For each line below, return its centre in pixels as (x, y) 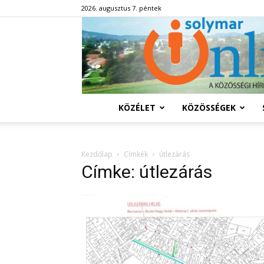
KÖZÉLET (137, 108)
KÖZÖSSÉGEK (209, 108)
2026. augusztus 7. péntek (121, 8)
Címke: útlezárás (147, 172)
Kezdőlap (97, 154)
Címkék (136, 154)
